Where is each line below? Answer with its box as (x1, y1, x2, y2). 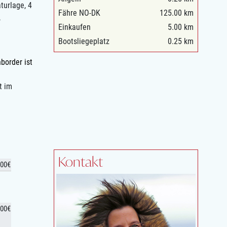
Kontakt (58, 154, 103, 170)
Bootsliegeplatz (58, 36, 109, 47)
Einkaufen (58, 22, 91, 32)
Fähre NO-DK (58, 8, 100, 18)
